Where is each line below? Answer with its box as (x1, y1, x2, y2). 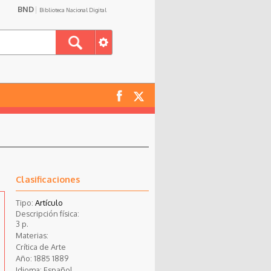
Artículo (34, 197, 63, 207)
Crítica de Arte (15, 241, 66, 252)
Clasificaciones (15, 173, 80, 184)
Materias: (15, 230, 48, 240)
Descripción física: (15, 208, 79, 218)
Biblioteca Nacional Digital (39, 7, 106, 13)
